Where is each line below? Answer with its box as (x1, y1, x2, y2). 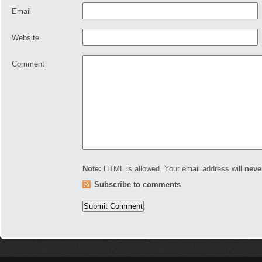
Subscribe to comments (94, 180, 181, 189)
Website (12, 33, 39, 42)
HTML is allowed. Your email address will (101, 164, 244, 173)
